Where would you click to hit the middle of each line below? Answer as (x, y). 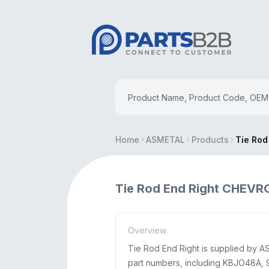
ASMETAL (165, 140)
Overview (147, 230)
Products (210, 140)
